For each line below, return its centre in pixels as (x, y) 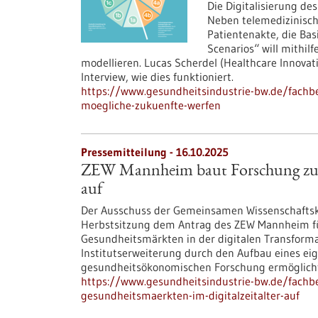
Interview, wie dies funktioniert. (157, 77)
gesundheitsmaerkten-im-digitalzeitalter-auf (190, 295)
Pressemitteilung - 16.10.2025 (155, 152)
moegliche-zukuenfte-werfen (151, 105)
